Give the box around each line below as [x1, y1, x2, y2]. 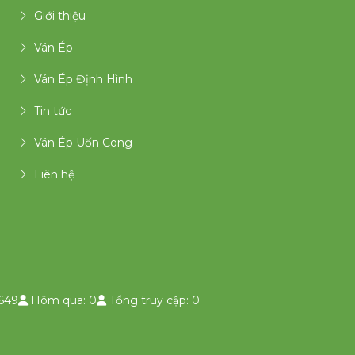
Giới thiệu [34, 9, 86, 24]
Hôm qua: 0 [28, 293, 97, 307]
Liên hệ [34, 167, 74, 182]
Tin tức [34, 104, 71, 119]
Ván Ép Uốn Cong [34, 136, 132, 151]
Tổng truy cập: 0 [106, 293, 200, 307]
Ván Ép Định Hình [34, 72, 132, 87]
